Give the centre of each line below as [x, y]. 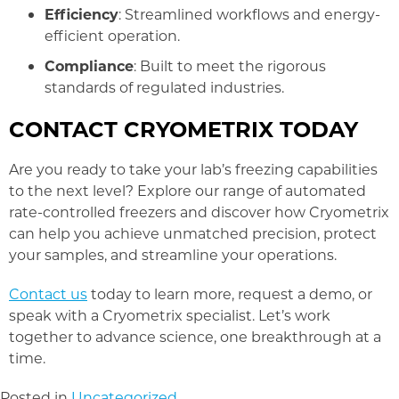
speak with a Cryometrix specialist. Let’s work [170, 314]
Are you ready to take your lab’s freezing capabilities [193, 168]
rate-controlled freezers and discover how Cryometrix [199, 211]
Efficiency [81, 13]
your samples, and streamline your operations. [173, 254]
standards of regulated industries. [164, 86]
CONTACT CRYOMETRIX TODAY [183, 128]
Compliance [89, 65]
